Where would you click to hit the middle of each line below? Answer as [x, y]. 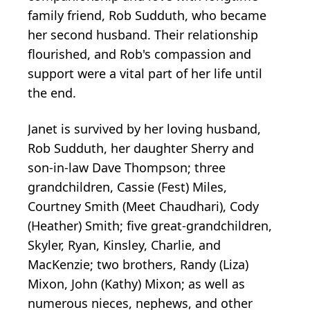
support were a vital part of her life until [145, 73]
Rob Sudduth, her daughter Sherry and [141, 148]
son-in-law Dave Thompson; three [127, 167]
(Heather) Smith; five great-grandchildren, [150, 225]
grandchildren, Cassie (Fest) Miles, [127, 186]
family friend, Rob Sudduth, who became [147, 15]
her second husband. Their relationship [143, 34]
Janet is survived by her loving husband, [144, 128]
